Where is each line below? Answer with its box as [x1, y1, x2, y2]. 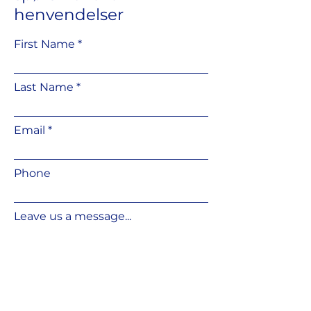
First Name [14, 37, 75, 51]
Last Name [14, 81, 74, 94]
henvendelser [14, 5, 124, 24]
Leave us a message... [14, 210, 131, 223]
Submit [93, 297, 129, 310]
